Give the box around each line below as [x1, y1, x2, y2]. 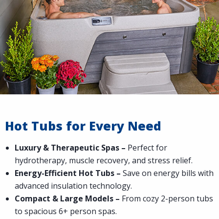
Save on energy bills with [123, 167, 214, 178]
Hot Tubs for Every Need [5, 117, 161, 134]
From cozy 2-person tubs [120, 193, 213, 204]
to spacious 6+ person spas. [15, 205, 117, 217]
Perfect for [126, 142, 167, 153]
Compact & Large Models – [15, 193, 120, 204]
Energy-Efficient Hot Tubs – [15, 167, 123, 178]
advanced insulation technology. [15, 180, 132, 191]
